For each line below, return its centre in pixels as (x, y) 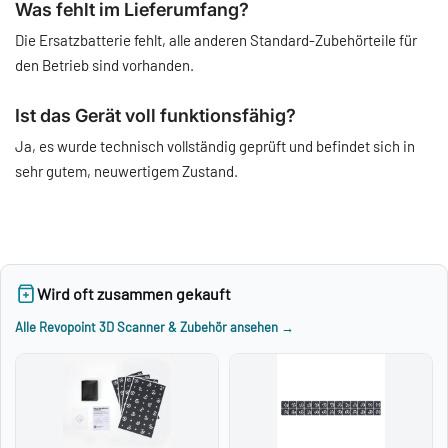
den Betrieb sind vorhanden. (104, 64)
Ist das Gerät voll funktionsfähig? (155, 115)
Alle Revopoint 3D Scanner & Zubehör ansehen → (154, 326)
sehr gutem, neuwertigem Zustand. (126, 170)
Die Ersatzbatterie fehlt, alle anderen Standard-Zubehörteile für (216, 39)
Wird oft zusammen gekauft (134, 293)
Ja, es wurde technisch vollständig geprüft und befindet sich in (215, 145)
